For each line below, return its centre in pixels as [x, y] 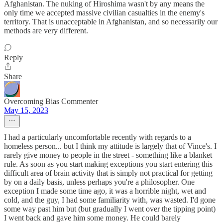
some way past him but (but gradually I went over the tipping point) [110, 209]
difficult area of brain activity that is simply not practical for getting [108, 173]
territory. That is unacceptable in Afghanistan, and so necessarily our [111, 22]
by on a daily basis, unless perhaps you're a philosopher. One [99, 182]
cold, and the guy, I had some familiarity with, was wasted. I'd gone [110, 200]
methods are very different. [46, 31]
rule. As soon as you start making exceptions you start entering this [108, 164]
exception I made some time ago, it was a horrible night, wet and [105, 191]
